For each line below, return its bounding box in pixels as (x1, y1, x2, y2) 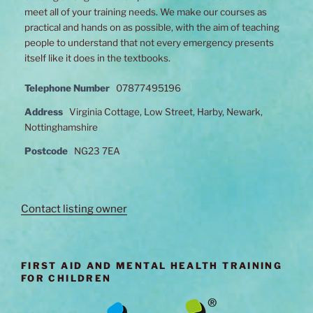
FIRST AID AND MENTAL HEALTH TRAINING (21, 259, 283, 271)
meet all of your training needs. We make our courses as (24, 6, 267, 18)
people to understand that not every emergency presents (24, 37, 274, 49)
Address (24, 105, 63, 117)
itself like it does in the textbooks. (24, 52, 170, 64)
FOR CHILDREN (21, 272, 112, 284)
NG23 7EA (74, 145, 120, 156)
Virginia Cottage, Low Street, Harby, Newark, (69, 105, 263, 117)
